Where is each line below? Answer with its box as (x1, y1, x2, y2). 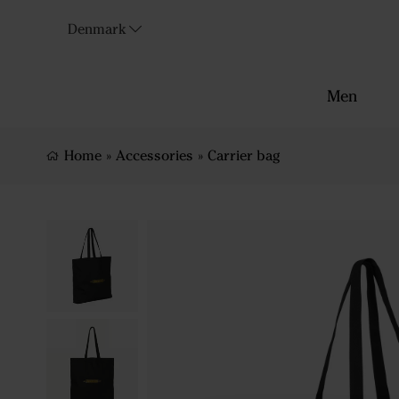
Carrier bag (208, 147, 280, 164)
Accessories (116, 147, 193, 164)
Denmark (68, 20, 126, 37)
